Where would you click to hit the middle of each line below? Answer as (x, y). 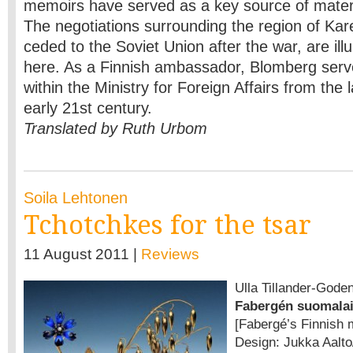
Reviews (170, 254)
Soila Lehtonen (76, 198)
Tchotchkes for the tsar (167, 225)
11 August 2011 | (82, 254)
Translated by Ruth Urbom (115, 128)
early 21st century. (88, 108)
